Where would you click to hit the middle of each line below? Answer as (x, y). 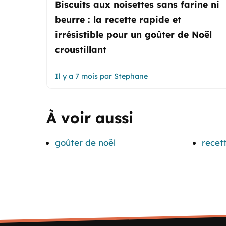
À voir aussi (90, 117)
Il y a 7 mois (76, 76)
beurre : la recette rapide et (118, 19)
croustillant (81, 49)
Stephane (131, 76)
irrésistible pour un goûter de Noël (133, 34)
